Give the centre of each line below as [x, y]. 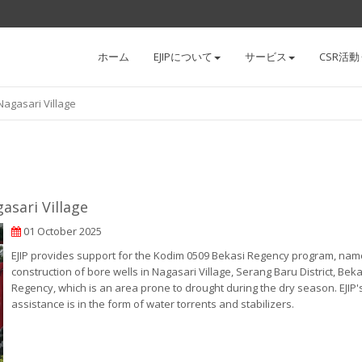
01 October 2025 [61, 231]
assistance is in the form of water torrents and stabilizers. [153, 304]
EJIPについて [183, 57]
